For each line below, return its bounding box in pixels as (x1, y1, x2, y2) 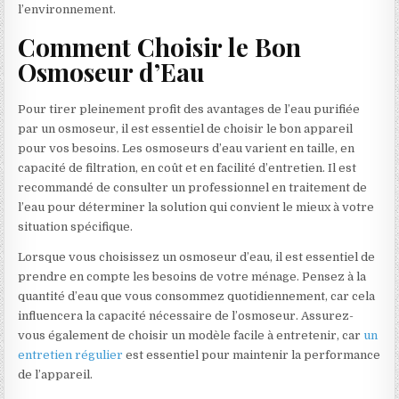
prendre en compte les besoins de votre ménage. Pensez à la (18, 269, 367, 283)
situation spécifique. (18, 219, 134, 233)
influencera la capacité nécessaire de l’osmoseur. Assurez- (18, 308, 354, 322)
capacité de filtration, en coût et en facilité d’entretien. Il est (18, 160, 357, 175)
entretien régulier (18, 347, 124, 362)
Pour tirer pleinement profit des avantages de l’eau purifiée (18, 102, 361, 116)
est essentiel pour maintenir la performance (123, 347, 381, 362)
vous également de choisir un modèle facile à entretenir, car (18, 328, 364, 342)
